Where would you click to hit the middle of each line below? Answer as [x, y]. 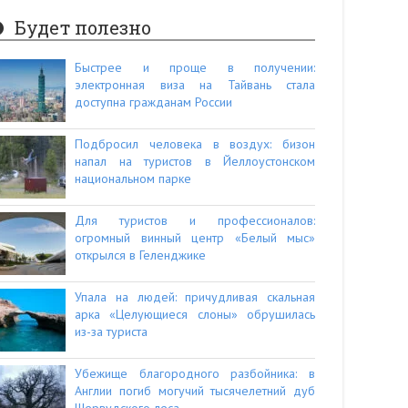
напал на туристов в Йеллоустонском [195, 161]
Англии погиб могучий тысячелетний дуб [195, 390]
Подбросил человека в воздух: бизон [195, 143]
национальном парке [133, 178]
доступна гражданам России [153, 102]
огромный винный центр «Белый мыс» [195, 237]
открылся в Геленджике [140, 255]
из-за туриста [111, 331]
